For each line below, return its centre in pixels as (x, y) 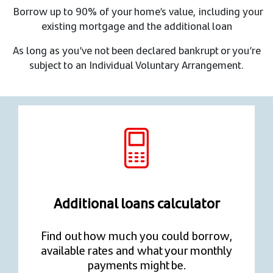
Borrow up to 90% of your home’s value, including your (136, 11)
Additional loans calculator (136, 203)
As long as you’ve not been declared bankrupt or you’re (136, 50)
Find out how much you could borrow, (136, 235)
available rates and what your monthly (136, 250)
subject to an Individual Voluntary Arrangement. (136, 65)
